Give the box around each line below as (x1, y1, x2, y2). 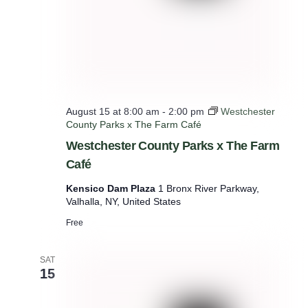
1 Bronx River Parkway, (157, 182, 259, 194)
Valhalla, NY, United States (65, 195, 181, 207)
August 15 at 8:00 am (65, 105, 159, 117)
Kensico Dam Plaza (65, 182, 158, 194)
